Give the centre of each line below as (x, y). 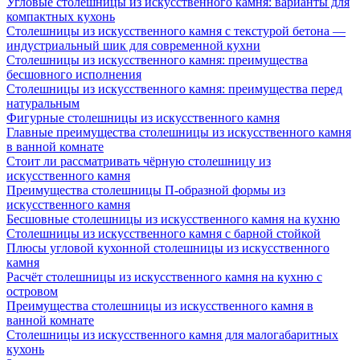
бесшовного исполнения (74, 75)
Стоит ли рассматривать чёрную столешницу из (139, 162)
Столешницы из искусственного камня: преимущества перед (174, 89)
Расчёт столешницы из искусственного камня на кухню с (164, 277)
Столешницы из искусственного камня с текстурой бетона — (176, 31)
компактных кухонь (61, 17)
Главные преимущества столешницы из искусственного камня (179, 133)
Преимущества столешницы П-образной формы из (146, 190)
